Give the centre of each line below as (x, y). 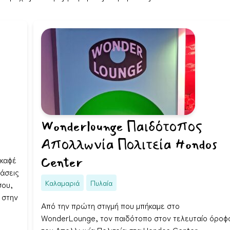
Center (62, 162)
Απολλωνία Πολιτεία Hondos (129, 145)
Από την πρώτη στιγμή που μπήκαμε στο (110, 205)
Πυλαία (101, 183)
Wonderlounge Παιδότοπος (122, 127)
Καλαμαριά (62, 183)
